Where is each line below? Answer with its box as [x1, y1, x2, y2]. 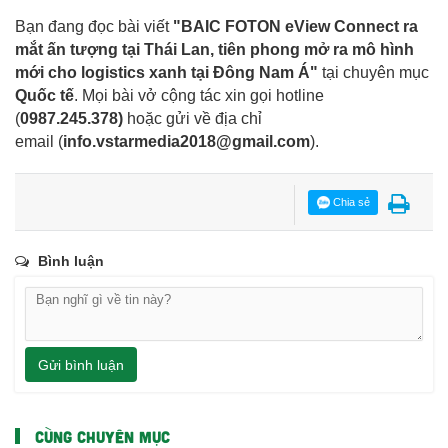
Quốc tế [15, 87, 74, 105]
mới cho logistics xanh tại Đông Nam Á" [15, 64, 318, 82]
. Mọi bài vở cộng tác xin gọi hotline [74, 87, 324, 105]
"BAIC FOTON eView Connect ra [173, 18, 418, 36]
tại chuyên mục [318, 64, 429, 82]
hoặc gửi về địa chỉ [127, 110, 262, 128]
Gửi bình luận [38, 356, 124, 373]
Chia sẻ [329, 196, 370, 209]
